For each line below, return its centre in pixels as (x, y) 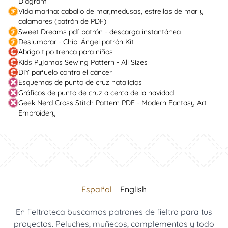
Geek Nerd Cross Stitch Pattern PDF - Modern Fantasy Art (112, 103)
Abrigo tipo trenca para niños (66, 52)
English (133, 189)
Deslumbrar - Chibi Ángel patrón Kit (76, 42)
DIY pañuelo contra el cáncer (65, 72)
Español (97, 189)
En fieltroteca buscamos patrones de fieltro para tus (114, 212)
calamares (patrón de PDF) (62, 21)
